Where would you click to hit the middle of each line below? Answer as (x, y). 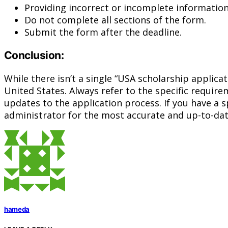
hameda (17, 209)
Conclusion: (34, 55)
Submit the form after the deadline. (103, 32)
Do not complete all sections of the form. (115, 20)
